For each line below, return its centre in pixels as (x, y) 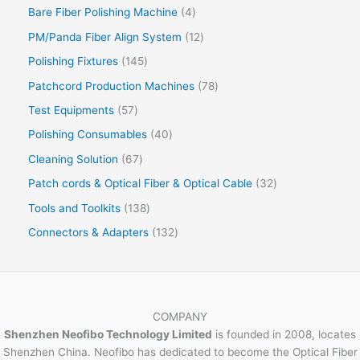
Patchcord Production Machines (111, 86)
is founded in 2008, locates (284, 335)
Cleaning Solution (73, 159)
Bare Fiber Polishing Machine (103, 12)
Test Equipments (71, 110)
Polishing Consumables (88, 135)
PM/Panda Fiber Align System (105, 37)
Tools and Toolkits (74, 208)
